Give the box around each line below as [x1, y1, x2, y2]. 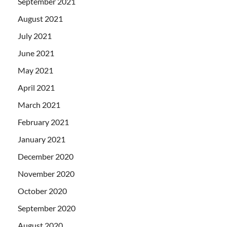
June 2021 [18, 48, 54, 58]
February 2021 [18, 117, 69, 127]
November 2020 [18, 169, 74, 179]
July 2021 [18, 31, 52, 41]
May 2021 [18, 65, 53, 75]
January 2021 [18, 134, 65, 144]
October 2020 [18, 186, 67, 196]
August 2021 [18, 14, 63, 24]
